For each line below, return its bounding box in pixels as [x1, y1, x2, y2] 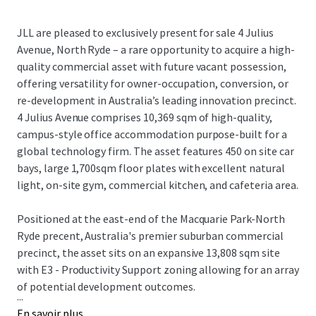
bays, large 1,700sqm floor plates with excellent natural [17, 161, 285, 175]
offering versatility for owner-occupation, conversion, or [17, 76, 288, 90]
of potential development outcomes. [17, 279, 195, 293]
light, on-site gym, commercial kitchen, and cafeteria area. [17, 178, 298, 192]
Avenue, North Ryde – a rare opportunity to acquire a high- [17, 42, 295, 56]
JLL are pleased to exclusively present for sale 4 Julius [17, 25, 274, 39]
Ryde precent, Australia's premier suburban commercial [17, 229, 284, 243]
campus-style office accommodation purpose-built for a [17, 127, 287, 141]
